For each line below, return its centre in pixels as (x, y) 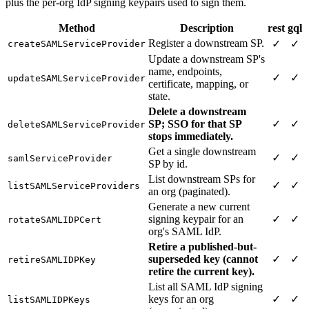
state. (159, 97)
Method (77, 28)
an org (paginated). (189, 192)
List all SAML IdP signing (206, 287)
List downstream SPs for (202, 179)
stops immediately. (191, 137)
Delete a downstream (197, 112)
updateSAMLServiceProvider (77, 79)
